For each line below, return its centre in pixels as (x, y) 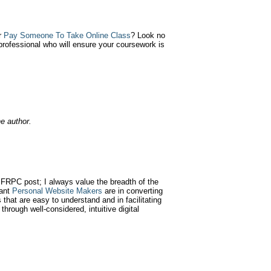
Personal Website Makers (57, 191)
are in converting (132, 191)
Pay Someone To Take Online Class (67, 35)
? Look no (148, 35)
